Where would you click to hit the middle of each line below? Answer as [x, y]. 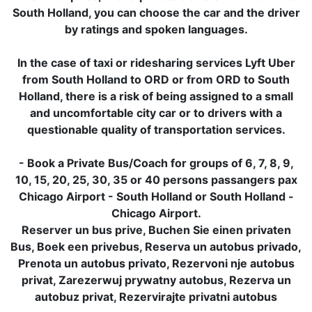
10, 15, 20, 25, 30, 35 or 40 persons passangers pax [156, 180]
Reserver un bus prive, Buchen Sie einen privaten [156, 230]
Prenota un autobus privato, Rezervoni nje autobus [156, 263]
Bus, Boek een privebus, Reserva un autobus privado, [156, 247]
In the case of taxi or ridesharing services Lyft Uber [156, 63]
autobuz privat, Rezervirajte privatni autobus [156, 297]
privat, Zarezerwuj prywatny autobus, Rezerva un [156, 280]
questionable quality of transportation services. [156, 130]
